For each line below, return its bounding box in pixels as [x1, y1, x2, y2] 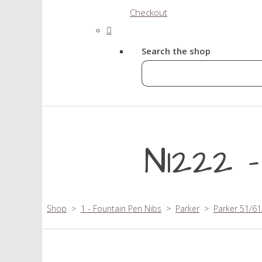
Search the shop [142, 45, 211, 57]
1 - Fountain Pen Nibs [81, 202, 161, 214]
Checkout [130, 6, 167, 18]
